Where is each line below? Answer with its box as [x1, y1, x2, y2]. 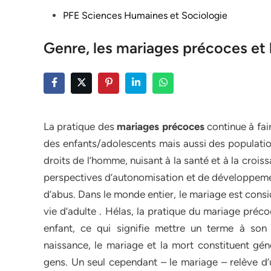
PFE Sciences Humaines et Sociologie [63, 10, 227, 21]
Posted [43, 9, 73, 21]
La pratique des [44, 120, 117, 132]
